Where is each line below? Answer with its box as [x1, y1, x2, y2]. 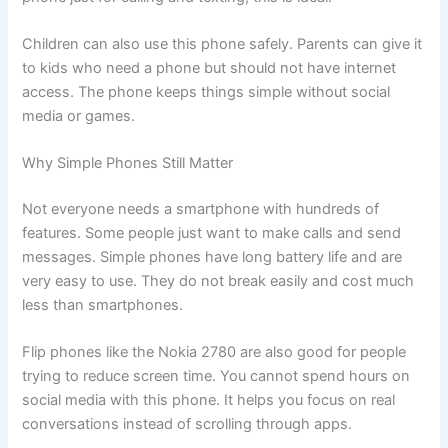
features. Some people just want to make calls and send [22, 224, 402, 243]
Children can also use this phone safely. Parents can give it [22, 34, 423, 53]
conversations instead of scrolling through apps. [22, 415, 353, 434]
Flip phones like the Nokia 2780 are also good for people [22, 343, 407, 362]
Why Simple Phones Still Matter [22, 154, 234, 173]
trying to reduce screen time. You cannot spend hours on [22, 367, 411, 386]
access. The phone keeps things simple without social [22, 82, 391, 101]
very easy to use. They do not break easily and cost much [22, 272, 415, 291]
